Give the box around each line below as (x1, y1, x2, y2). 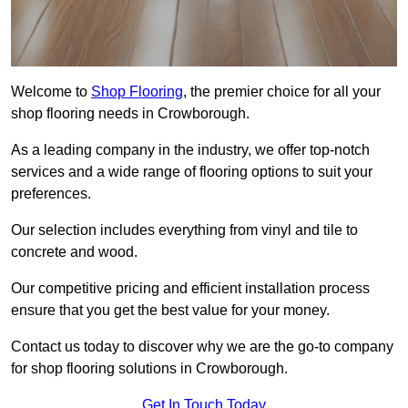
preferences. (11, 186, 91, 202)
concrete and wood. (11, 244, 138, 260)
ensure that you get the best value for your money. (11, 302, 330, 319)
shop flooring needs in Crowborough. (11, 106, 253, 122)
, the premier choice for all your (183, 84, 381, 100)
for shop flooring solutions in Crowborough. (11, 361, 288, 377)
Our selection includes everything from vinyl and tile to (11, 222, 358, 239)
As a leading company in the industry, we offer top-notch (11, 142, 370, 158)
